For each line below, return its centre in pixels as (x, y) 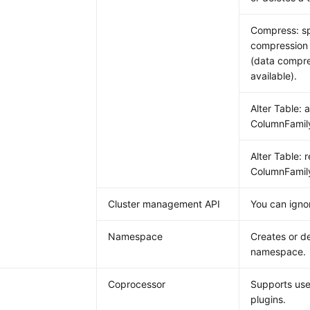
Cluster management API (164, 204)
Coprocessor (137, 284)
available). (274, 76)
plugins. (268, 299)
